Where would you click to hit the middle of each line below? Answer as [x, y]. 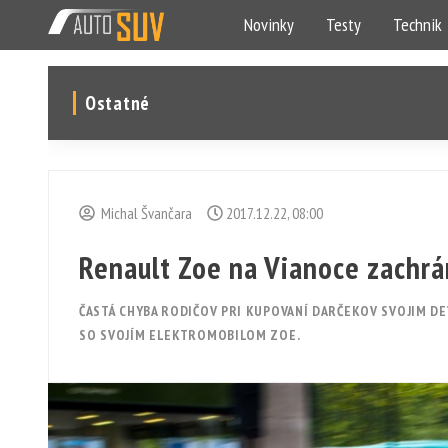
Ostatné [117, 103]
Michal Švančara [143, 213]
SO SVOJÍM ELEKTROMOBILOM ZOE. [190, 335]
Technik [417, 24]
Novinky [268, 24]
